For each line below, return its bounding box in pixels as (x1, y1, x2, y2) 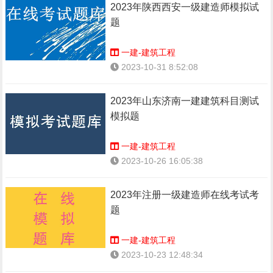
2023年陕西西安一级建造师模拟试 (110, 2, 260, 12)
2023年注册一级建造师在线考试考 (110, 190, 260, 200)
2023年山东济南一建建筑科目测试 (110, 96, 260, 106)
